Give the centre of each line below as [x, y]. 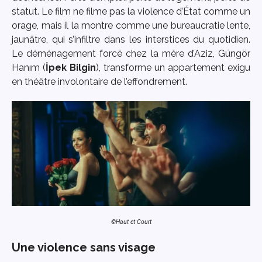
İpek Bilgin [71, 68]
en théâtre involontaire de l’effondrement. [99, 82]
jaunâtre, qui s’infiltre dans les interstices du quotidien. [131, 40]
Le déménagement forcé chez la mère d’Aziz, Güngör [131, 54]
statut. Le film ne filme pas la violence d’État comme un [131, 12]
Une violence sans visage [84, 248]
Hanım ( [29, 68]
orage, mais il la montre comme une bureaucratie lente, [131, 26]
